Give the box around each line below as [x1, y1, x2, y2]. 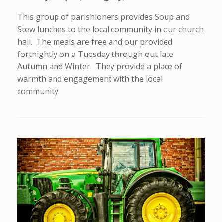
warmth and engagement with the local [17, 73, 163, 85]
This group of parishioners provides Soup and [17, 11, 190, 23]
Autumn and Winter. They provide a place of [17, 61, 182, 72]
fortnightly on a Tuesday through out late [17, 49, 173, 60]
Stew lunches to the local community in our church [17, 24, 204, 35]
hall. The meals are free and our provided [17, 36, 172, 48]
